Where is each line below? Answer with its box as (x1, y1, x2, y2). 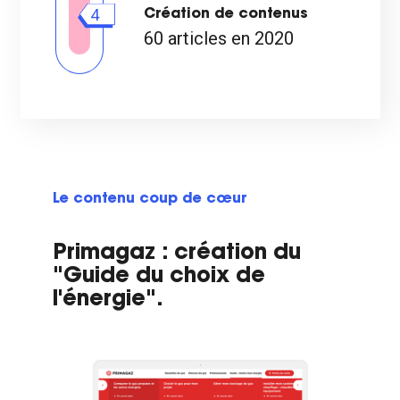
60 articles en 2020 (144, 28, 294, 49)
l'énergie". (52, 289, 163, 311)
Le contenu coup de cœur (52, 192, 247, 206)
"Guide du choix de (52, 266, 265, 287)
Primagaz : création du (52, 243, 301, 264)
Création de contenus (144, 7, 308, 21)
